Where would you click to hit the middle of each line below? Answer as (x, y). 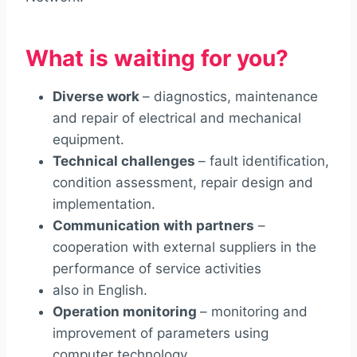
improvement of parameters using (161, 333)
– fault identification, (264, 161)
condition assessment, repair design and (183, 182)
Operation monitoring (126, 311)
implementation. (104, 204)
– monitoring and (254, 311)
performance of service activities (157, 268)
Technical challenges (126, 161)
